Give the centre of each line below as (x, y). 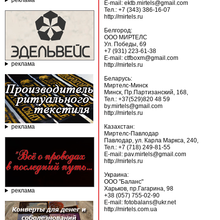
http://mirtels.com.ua (131, 209)
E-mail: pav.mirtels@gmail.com (145, 154)
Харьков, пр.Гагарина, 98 (139, 189)
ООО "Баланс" (124, 182)
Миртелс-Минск (126, 85)
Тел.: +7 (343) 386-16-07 (137, 10)
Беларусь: (118, 79)
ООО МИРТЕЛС (126, 37)
